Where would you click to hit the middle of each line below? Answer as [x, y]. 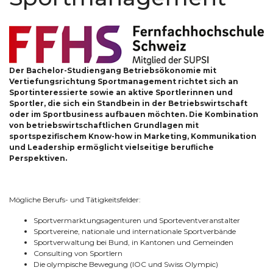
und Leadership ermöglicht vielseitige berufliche [112, 147]
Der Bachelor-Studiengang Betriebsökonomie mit [113, 71]
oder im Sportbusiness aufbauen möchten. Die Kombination [134, 115]
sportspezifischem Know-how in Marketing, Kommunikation [133, 136]
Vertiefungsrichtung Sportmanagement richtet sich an [124, 82]
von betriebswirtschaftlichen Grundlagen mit [104, 126]
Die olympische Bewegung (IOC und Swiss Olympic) [126, 264]
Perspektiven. [38, 158]
